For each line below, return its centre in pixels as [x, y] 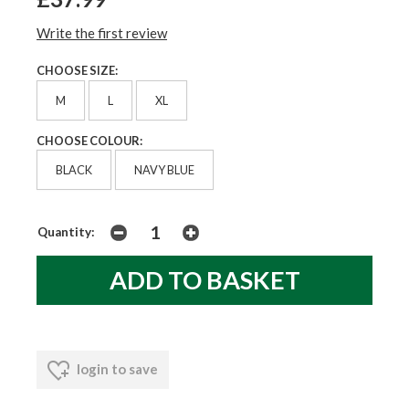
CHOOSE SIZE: [77, 70]
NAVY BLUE [164, 170]
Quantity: [66, 232]
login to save [116, 369]
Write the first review [102, 32]
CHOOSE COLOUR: [89, 140]
